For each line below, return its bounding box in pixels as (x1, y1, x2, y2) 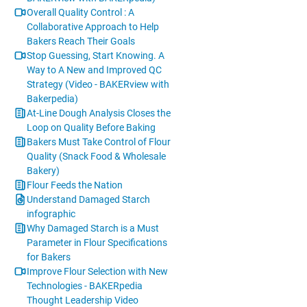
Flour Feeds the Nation (27, 180, 123, 191)
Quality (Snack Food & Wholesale (27, 151, 167, 162)
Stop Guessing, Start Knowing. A (27, 50, 165, 62)
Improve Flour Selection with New (27, 266, 169, 278)
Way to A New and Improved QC (27, 64, 162, 76)
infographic (27, 208, 76, 220)
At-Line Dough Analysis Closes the (27, 108, 171, 119)
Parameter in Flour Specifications (27, 237, 168, 249)
